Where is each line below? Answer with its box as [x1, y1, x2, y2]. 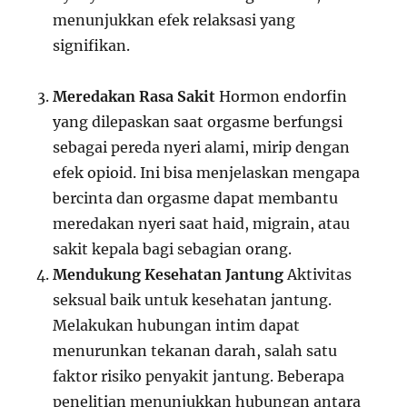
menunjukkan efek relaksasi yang [53, 10, 296, 29]
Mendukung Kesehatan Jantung [53, 264, 284, 283]
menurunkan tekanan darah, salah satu [53, 341, 338, 360]
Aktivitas [283, 264, 352, 283]
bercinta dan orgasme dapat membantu [53, 188, 339, 207]
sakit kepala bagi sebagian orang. [53, 239, 293, 258]
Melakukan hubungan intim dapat [53, 315, 301, 334]
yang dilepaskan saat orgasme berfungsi [53, 112, 343, 131]
